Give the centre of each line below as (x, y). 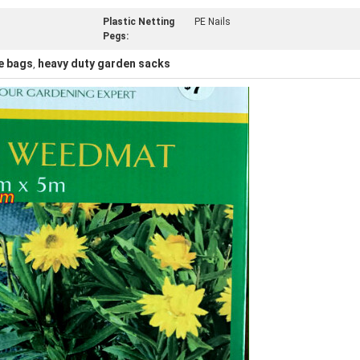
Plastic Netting (139, 22)
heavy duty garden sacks (104, 63)
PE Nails (213, 22)
